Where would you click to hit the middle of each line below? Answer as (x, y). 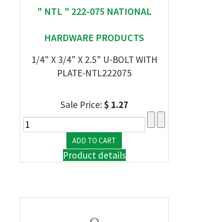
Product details (94, 155)
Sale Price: (82, 105)
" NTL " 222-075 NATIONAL (94, 11)
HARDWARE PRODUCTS (94, 37)
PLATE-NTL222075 (94, 73)
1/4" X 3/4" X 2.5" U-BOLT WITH (94, 59)
